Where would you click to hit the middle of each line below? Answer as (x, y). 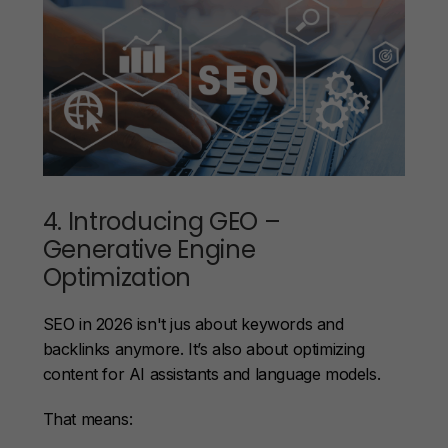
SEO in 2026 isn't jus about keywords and (193, 323)
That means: (87, 418)
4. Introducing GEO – (161, 222)
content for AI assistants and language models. (211, 373)
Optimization (116, 278)
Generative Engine (149, 250)
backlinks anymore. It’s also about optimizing (203, 348)
